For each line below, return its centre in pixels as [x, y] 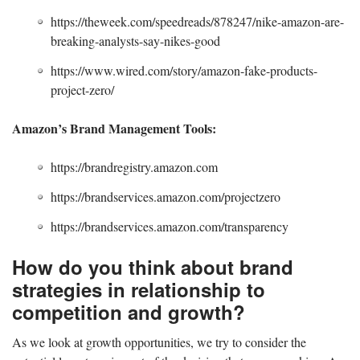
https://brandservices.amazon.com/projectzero [166, 196]
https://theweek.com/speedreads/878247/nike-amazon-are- [197, 22]
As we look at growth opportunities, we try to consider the [159, 342]
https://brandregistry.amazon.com [134, 166]
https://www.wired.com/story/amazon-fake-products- [184, 70]
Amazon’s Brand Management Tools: [114, 128]
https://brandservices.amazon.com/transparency [170, 226]
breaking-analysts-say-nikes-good [135, 41]
